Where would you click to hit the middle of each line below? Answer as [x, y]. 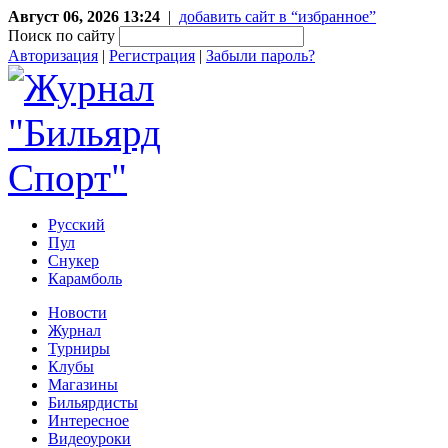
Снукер [73, 260]
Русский [76, 224]
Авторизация [53, 55]
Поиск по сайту [61, 35]
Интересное [88, 420]
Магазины [83, 384]
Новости [77, 312]
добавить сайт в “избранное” [277, 16]
